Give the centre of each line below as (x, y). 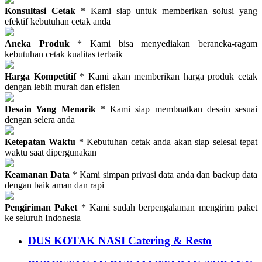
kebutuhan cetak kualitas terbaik (64, 54)
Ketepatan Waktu (40, 142)
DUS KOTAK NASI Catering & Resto (120, 240)
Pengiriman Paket (41, 208)
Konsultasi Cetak (40, 11)
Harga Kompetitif (40, 77)
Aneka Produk (41, 44)
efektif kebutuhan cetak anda (58, 22)
